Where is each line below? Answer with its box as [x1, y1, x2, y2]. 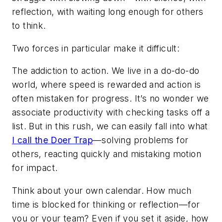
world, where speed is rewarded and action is [12, 79, 201, 90]
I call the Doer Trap [12, 135, 93, 146]
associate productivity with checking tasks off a [12, 107, 210, 118]
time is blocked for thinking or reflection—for [12, 199, 200, 210]
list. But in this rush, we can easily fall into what [12, 121, 208, 132]
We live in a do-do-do [109, 65, 200, 76]
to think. [12, 20, 46, 31]
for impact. [12, 163, 58, 173]
